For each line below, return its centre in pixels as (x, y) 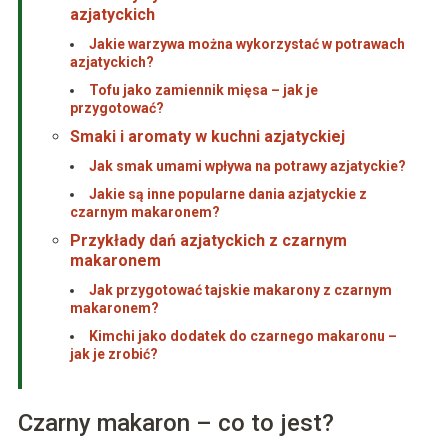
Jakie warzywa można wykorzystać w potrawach (246, 44)
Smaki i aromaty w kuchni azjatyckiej (207, 137)
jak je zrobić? (113, 354)
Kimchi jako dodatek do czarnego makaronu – (242, 336)
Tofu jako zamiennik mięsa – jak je (203, 90)
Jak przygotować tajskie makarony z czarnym (240, 290)
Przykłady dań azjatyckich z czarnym (208, 241)
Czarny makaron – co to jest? (175, 423)
